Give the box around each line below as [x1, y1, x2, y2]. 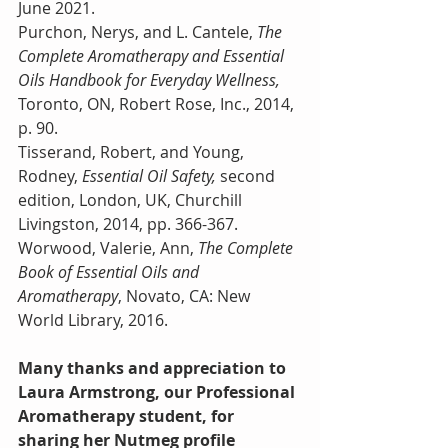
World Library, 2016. [18, 309, 168, 331]
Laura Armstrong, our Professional [18, 381, 299, 403]
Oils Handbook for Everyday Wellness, [18, 69, 284, 91]
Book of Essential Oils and [18, 261, 203, 283]
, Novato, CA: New [118, 285, 254, 307]
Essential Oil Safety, [82, 165, 220, 187]
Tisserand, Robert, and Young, [18, 141, 248, 163]
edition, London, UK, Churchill [18, 189, 246, 211]
